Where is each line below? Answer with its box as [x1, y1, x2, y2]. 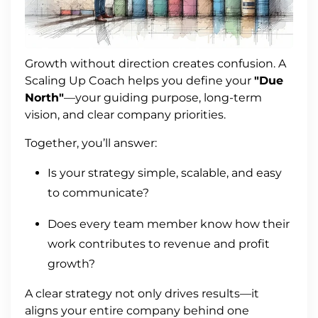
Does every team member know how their [48, 216, 290, 231]
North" [25, 90, 64, 104]
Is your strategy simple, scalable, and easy [48, 165, 282, 180]
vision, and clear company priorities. [25, 107, 226, 121]
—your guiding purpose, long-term [64, 90, 262, 104]
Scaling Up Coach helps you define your [25, 73, 254, 87]
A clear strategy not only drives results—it [25, 286, 259, 300]
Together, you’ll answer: [25, 136, 157, 150]
